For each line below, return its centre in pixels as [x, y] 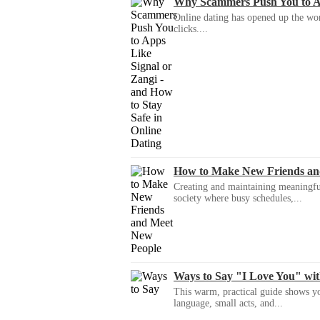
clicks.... [191, 29]
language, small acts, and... [228, 304]
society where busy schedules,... [238, 199]
